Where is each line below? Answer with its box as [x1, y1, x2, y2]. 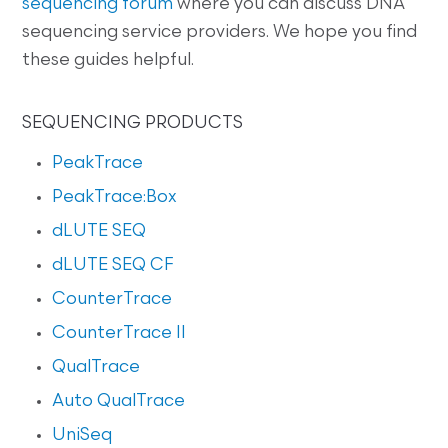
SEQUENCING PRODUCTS [22, 115, 244, 133]
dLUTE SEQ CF [52, 257, 174, 275]
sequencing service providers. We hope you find [22, 24, 418, 42]
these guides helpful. [22, 52, 195, 70]
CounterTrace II [52, 325, 187, 343]
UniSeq [52, 427, 113, 445]
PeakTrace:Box [52, 189, 178, 207]
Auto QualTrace [52, 393, 186, 411]
